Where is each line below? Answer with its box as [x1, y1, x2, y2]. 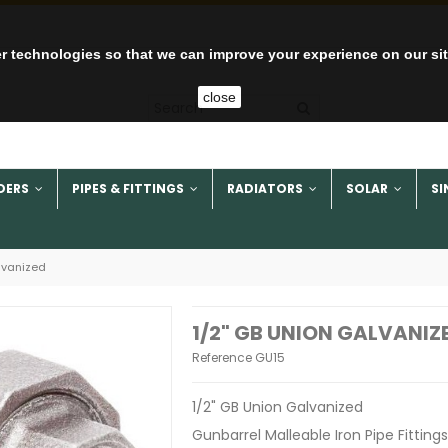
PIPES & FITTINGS [72, 180, 187, 198]
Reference [191, 349, 252, 366]
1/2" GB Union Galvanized [191, 397, 363, 417]
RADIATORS [227, 180, 306, 198]
